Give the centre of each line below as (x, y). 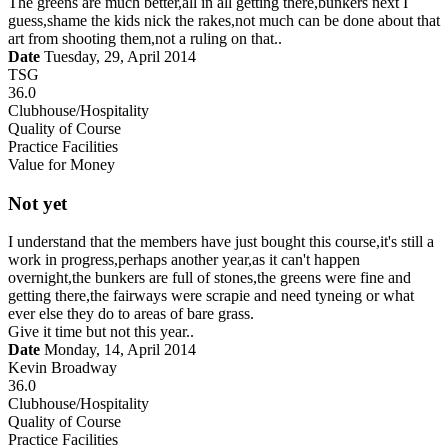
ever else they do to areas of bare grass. (131, 314)
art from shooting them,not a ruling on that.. (145, 38)
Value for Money (61, 164)
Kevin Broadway (62, 368)
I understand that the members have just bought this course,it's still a (221, 242)
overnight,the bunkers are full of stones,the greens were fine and (209, 278)
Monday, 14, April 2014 (118, 350)
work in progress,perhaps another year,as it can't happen (184, 260)
